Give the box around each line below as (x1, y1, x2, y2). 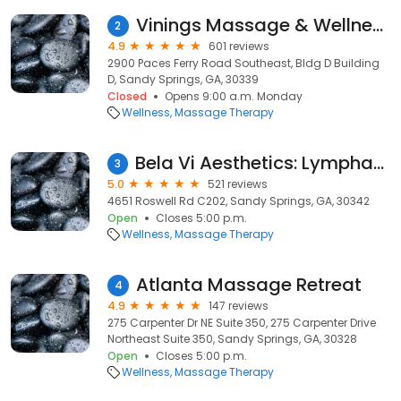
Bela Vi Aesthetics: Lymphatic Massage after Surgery (373, 150, 384, 175)
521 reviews (208, 176, 268, 192)
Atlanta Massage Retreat (136, 272, 362, 297)
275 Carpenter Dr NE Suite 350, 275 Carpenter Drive (107, 315, 376, 330)
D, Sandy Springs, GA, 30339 (107, 72, 259, 87)
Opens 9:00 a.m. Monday (165, 89, 303, 104)
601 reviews (209, 38, 269, 54)
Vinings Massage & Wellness (371, 13, 383, 38)
